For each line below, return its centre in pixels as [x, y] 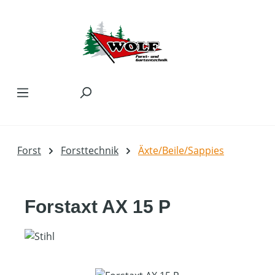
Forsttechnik [90, 150]
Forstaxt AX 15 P [98, 207]
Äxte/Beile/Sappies [181, 150]
